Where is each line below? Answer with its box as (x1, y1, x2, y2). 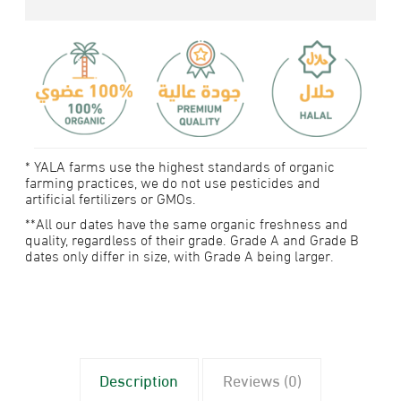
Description (99, 367, 179, 392)
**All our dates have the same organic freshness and (25, 212, 349, 234)
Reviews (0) (222, 367, 302, 392)
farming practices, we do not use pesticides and (25, 171, 321, 192)
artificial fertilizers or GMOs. (25, 187, 197, 209)
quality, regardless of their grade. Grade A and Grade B (25, 228, 360, 250)
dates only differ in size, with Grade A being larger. (25, 244, 335, 266)
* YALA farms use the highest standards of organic (25, 155, 336, 176)
